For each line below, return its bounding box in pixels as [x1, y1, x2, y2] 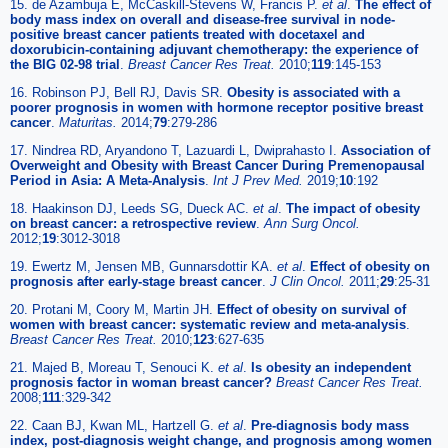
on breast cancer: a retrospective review [10, 216, 256, 232]
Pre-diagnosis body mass [251, 418, 409, 434]
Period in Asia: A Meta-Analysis [10, 173, 205, 189]
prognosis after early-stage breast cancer [10, 274, 262, 290]
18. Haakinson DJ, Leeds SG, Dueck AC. [10, 201, 253, 217]
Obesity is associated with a [227, 85, 400, 101]
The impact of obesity [286, 201, 420, 217]
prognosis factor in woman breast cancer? [10, 375, 272, 391]
